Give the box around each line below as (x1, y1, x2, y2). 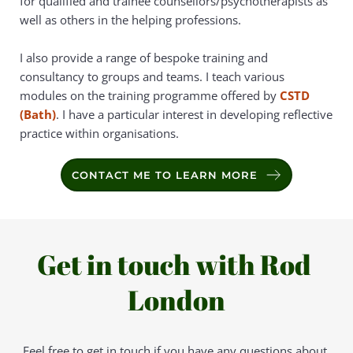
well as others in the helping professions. (20, 11, 241, 28)
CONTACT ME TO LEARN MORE (72, 168, 258, 181)
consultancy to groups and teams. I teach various (20, 68, 284, 84)
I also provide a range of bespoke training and (20, 49, 268, 65)
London (128, 281, 225, 318)
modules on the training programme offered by (20, 87, 280, 103)
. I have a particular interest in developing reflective (56, 106, 333, 122)
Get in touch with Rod (37, 245, 311, 283)
